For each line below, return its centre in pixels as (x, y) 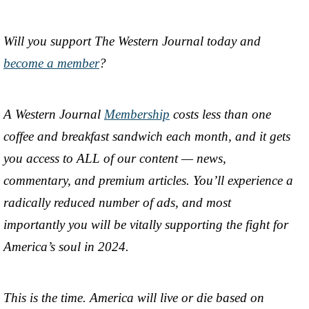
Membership (137, 114)
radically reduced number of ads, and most (117, 203)
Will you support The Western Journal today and (132, 41)
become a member (51, 63)
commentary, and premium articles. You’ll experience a (148, 181)
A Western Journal (54, 114)
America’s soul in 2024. (66, 247)
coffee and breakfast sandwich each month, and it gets (147, 137)
